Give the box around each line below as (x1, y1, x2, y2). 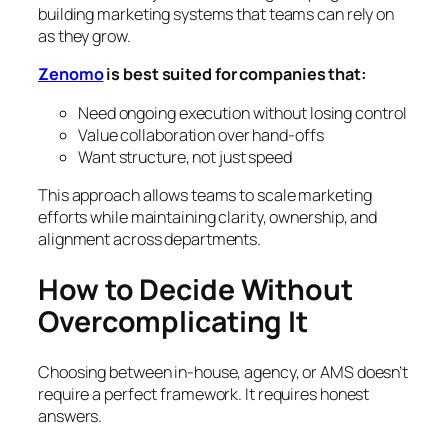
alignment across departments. (38, 227, 262, 250)
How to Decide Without (38, 269, 353, 309)
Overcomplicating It (38, 301, 309, 341)
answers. (38, 405, 103, 428)
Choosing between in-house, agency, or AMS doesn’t (38, 361, 409, 384)
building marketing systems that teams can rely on (38, 3, 395, 26)
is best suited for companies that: (103, 63, 367, 86)
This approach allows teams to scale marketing (38, 183, 372, 206)
